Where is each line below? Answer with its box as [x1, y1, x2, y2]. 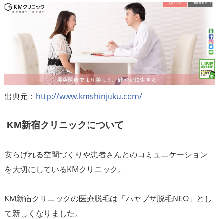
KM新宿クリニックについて [6, 120, 124, 131]
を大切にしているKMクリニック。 [4, 163, 126, 175]
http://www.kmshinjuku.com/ [35, 91, 142, 102]
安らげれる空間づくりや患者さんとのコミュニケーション [4, 149, 208, 160]
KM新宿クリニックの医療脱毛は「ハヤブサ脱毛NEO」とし [4, 193, 212, 204]
